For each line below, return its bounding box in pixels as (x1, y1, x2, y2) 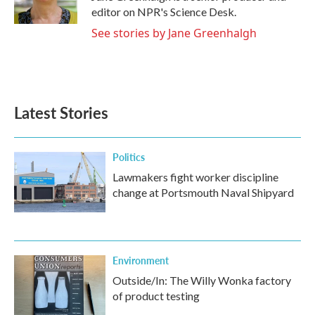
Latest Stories (14, 101, 108, 124)
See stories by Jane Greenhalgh (91, 25, 257, 41)
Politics (112, 150, 145, 164)
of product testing (112, 289, 200, 302)
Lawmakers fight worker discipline (112, 170, 278, 184)
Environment (112, 253, 169, 267)
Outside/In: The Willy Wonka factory (112, 274, 291, 287)
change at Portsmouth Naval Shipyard (112, 186, 294, 199)
